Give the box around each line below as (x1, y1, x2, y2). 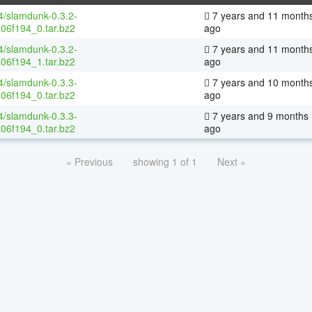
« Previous (66, 154, 113, 169)
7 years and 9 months (210, 108, 309, 123)
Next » (217, 154, 246, 169)
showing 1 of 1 (133, 154, 197, 169)
